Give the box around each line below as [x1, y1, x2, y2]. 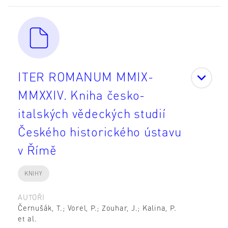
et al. [18, 213, 37, 223]
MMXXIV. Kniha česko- [18, 87, 145, 103]
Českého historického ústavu [18, 123, 182, 139]
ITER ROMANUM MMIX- [18, 68, 154, 84]
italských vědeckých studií [18, 105, 166, 121]
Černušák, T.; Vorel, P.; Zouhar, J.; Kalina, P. [18, 203, 177, 212]
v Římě [18, 141, 57, 158]
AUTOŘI [18, 192, 45, 202]
